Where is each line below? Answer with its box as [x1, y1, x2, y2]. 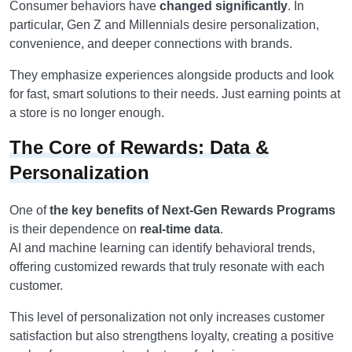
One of [9, 203, 49, 217]
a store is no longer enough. [9, 106, 164, 119]
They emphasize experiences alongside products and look [9, 68, 334, 82]
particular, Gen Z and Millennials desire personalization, [9, 18, 319, 31]
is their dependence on [9, 222, 140, 236]
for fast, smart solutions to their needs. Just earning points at [9, 87, 340, 101]
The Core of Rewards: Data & [9, 137, 269, 158]
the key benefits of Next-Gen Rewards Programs [49, 203, 335, 217]
